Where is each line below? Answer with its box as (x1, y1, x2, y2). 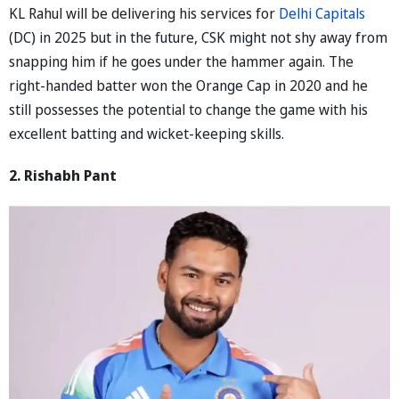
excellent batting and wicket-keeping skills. (9, 123, 288, 143)
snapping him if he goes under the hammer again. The (9, 51, 354, 71)
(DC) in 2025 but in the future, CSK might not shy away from (9, 27, 387, 47)
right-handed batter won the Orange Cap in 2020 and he (9, 75, 368, 95)
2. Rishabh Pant (9, 165, 117, 185)
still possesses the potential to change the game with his (9, 99, 368, 119)
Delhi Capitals (279, 3, 365, 23)
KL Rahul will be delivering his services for (9, 3, 279, 23)
